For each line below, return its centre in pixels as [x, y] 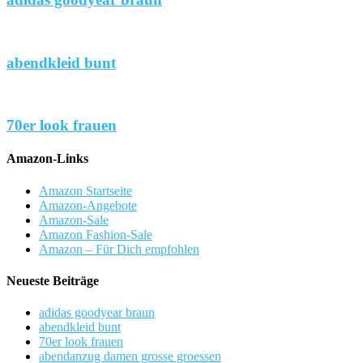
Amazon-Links [47, 159]
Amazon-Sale [74, 220]
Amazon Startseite [85, 190]
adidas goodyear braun [97, 313]
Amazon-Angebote [88, 205]
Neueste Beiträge [53, 280]
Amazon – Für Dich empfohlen [119, 249]
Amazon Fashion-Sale [96, 234]
